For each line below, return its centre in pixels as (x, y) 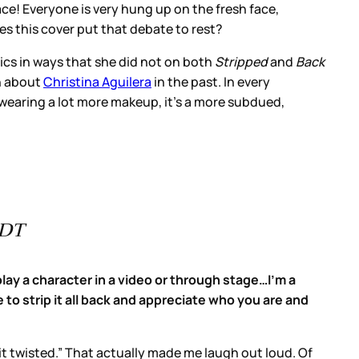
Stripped (240, 61)
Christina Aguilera (97, 81)
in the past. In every (211, 81)
